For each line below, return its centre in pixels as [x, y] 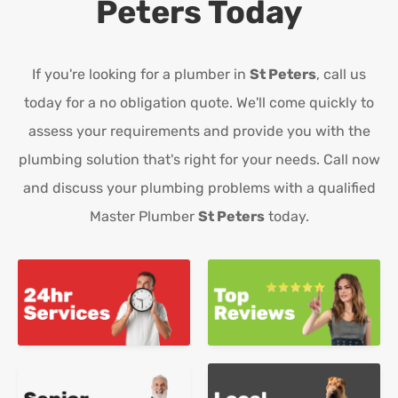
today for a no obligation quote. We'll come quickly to [199, 103]
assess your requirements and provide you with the [199, 131]
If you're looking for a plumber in [141, 75]
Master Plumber [143, 217]
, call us [341, 75]
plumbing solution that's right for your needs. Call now [199, 160]
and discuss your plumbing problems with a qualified [199, 188]
